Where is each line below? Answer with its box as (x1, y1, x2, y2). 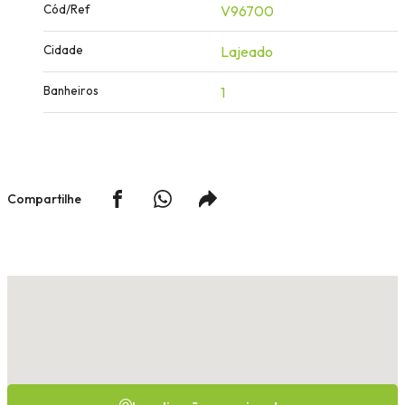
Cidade (43, 42, 83, 57)
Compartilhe (7, 190, 81, 207)
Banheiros (43, 82, 99, 98)
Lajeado (221, 42, 273, 61)
